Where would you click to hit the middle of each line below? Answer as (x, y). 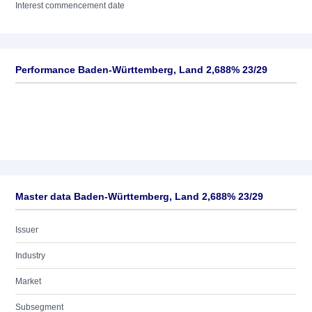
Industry (30, 256)
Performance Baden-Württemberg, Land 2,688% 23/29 (141, 70)
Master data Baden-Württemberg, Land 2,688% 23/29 (139, 196)
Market (28, 281)
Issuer (27, 230)
